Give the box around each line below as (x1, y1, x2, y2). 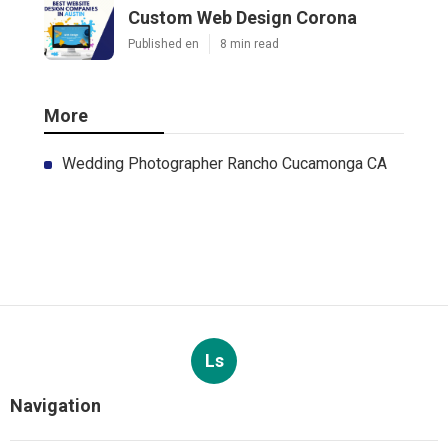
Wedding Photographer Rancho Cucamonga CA (62, 154, 387, 174)
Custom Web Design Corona (128, 7, 357, 29)
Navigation (10, 395, 101, 417)
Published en (128, 37, 199, 52)
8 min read (220, 37, 279, 52)
